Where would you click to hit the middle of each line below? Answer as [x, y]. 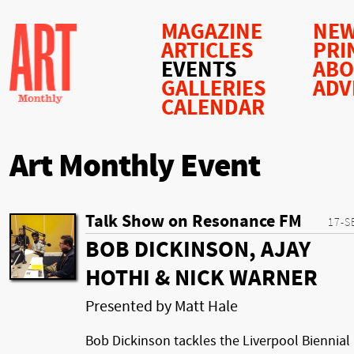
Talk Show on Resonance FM [194, 221]
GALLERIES [214, 89]
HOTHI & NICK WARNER [201, 278]
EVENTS [199, 70]
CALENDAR [213, 108]
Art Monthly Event [135, 166]
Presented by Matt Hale [162, 306]
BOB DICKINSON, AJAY [198, 249]
